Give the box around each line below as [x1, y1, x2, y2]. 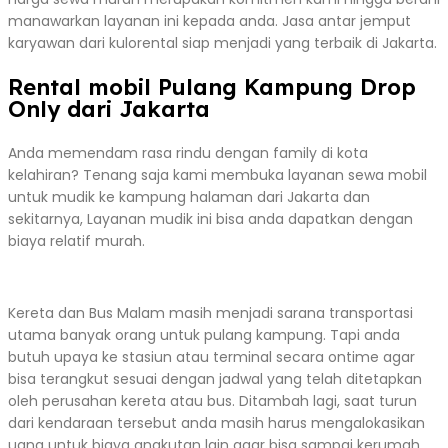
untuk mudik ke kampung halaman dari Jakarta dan [8, 186, 370, 207]
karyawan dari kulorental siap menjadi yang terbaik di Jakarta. [8, 32, 437, 53]
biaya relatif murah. [8, 230, 145, 251]
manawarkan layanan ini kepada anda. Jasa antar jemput [8, 10, 411, 31]
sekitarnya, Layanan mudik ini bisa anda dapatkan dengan [8, 208, 413, 229]
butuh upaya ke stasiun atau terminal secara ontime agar [8, 346, 415, 367]
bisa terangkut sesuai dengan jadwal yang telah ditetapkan [8, 368, 422, 389]
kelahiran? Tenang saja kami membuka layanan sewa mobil [8, 164, 427, 185]
